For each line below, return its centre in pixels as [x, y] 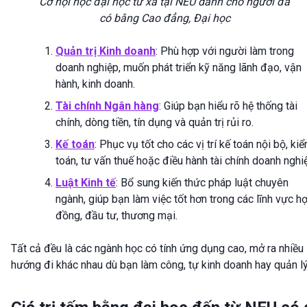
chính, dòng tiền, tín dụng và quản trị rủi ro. [155, 122]
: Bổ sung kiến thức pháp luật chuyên [202, 182]
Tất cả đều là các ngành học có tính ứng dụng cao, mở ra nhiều [157, 248]
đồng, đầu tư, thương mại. [116, 215]
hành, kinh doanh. [95, 84]
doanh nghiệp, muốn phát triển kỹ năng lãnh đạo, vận [179, 67]
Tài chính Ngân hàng [107, 106]
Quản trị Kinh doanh [106, 51]
